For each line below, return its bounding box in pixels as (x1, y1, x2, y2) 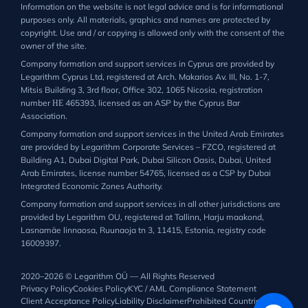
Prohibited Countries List (186, 296, 280, 307)
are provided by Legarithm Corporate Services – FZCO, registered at (20, 142, 276, 153)
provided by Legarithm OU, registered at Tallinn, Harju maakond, (20, 212, 264, 223)
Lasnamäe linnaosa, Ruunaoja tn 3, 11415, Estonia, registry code (20, 225, 266, 236)
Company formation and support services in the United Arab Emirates (20, 129, 284, 140)
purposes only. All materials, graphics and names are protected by (20, 14, 270, 25)
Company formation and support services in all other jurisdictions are (20, 199, 280, 210)
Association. (20, 111, 67, 122)
